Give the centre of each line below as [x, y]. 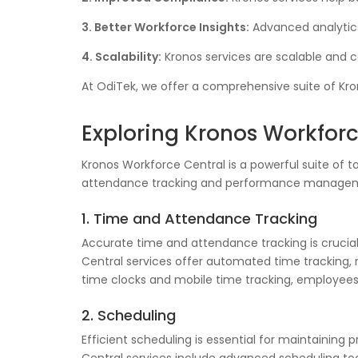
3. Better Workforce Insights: [165, 28]
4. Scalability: [121, 57]
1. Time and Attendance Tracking [199, 219]
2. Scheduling [129, 316]
